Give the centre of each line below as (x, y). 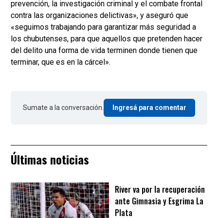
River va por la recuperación (160, 190)
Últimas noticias (50, 159)
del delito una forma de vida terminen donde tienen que (104, 51)
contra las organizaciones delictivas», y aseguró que (100, 16)
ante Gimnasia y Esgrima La (159, 201)
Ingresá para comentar (149, 108)
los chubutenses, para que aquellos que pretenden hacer (107, 39)
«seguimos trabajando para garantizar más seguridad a (103, 27)
